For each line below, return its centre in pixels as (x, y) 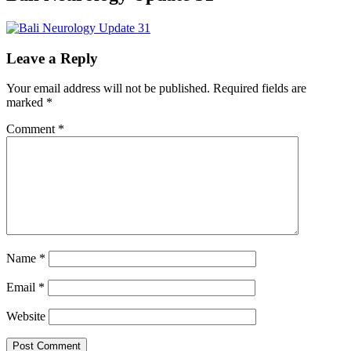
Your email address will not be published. (108, 89)
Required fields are (260, 89)
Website (26, 317)
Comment (32, 129)
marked (26, 103)
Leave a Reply (52, 58)
